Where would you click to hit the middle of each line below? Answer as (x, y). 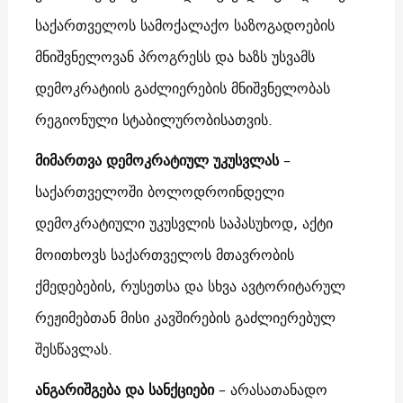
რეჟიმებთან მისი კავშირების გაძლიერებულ (185, 317)
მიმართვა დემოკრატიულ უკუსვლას (157, 160)
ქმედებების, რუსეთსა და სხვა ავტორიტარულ (190, 286)
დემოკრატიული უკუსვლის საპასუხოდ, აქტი (184, 223)
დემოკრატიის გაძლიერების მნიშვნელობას (182, 88)
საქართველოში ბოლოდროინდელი (159, 191)
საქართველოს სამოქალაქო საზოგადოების (184, 25)
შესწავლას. (73, 349)
